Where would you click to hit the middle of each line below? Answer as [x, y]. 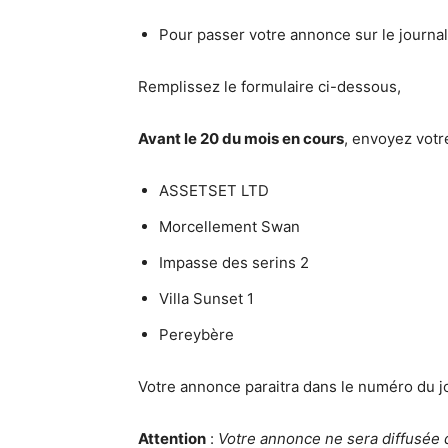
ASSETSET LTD [214, 190]
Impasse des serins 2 [234, 262]
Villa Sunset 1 [206, 298]
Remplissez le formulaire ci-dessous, [269, 86]
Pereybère [196, 334]
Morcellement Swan [229, 226]
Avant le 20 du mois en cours [241, 138]
